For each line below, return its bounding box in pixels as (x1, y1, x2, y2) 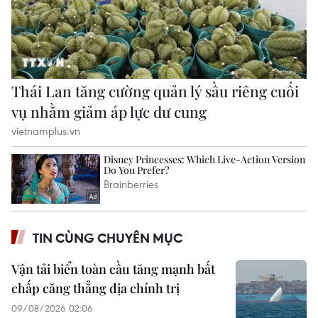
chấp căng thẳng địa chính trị (11, 280, 180, 297)
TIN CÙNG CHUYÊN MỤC (33, 229, 182, 247)
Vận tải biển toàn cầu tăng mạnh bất (11, 261, 215, 278)
